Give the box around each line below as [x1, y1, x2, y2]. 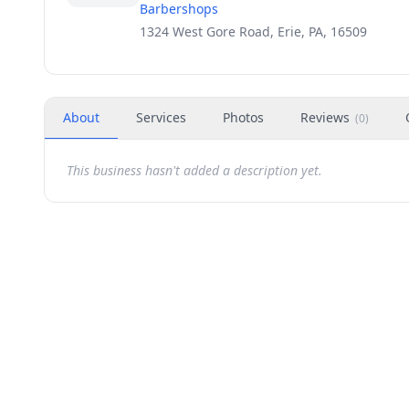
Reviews [300, 109, 350, 126]
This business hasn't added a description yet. [67, 162, 322, 179]
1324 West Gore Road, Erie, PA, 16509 [140, 23, 367, 40]
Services [136, 109, 186, 126]
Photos [223, 109, 264, 126]
